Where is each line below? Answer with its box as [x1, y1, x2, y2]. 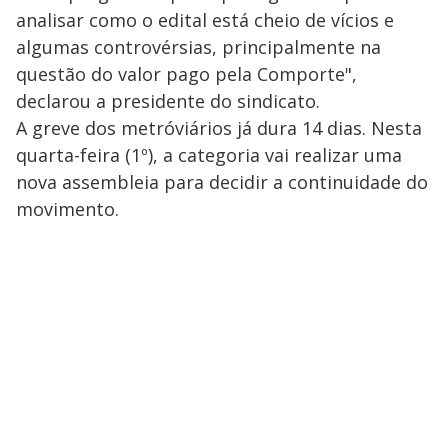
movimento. [16, 196, 119, 221]
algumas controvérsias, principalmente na [16, 34, 381, 59]
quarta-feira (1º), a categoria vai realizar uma [16, 142, 402, 167]
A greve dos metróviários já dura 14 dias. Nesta [16, 115, 422, 140]
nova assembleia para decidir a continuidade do [16, 169, 428, 194]
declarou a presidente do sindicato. [16, 88, 320, 113]
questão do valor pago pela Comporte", [16, 61, 357, 86]
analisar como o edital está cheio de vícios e [16, 7, 394, 32]
